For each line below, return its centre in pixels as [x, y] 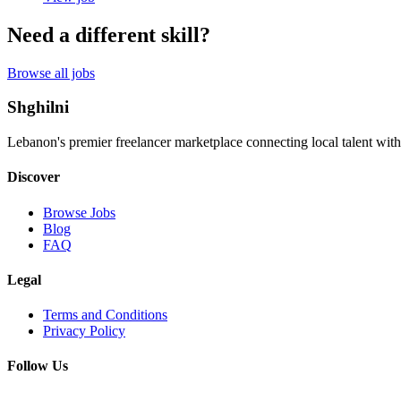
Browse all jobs [51, 73]
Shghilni [38, 107]
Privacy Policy [84, 331]
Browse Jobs [79, 212]
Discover [34, 177]
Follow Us [38, 366]
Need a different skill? [109, 34]
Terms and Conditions [105, 315]
